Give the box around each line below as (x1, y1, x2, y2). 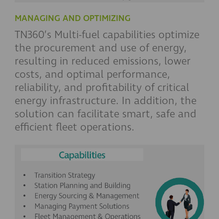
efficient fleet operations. (15, 120, 134, 134)
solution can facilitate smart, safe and (15, 107, 197, 121)
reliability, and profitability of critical (15, 80, 189, 95)
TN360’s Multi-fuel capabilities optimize (15, 27, 199, 42)
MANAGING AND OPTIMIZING (15, 12, 131, 24)
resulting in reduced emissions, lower (15, 54, 191, 68)
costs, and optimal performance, (15, 67, 170, 82)
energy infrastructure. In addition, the (15, 93, 197, 108)
